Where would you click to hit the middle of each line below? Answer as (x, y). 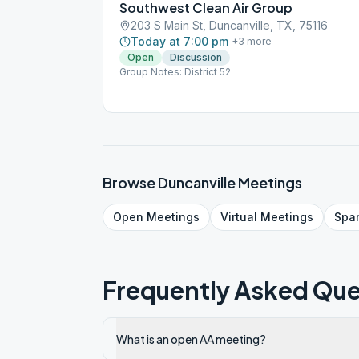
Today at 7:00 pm (179, 41)
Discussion (196, 57)
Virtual (239, 217)
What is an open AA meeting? (191, 339)
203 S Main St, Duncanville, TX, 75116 (229, 25)
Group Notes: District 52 (175, 72)
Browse (130, 182)
